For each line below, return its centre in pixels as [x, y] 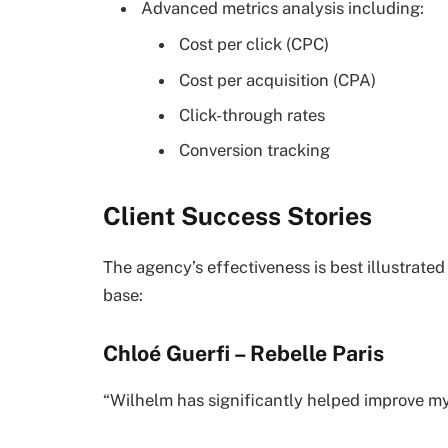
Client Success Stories [237, 215]
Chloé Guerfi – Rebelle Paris [243, 354]
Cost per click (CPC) [254, 44]
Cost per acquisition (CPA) [277, 79]
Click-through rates [252, 114]
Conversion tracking [254, 150]
